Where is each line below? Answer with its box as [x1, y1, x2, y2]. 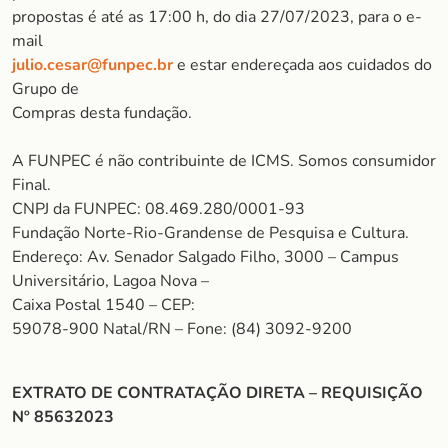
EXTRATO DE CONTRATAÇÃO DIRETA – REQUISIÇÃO [12, 382, 423, 404]
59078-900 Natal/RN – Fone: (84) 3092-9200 [12, 318, 352, 340]
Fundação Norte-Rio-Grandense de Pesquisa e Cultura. [12, 222, 409, 244]
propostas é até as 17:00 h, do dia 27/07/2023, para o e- [12, 6, 422, 28]
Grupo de [12, 78, 79, 100]
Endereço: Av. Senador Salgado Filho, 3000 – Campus [12, 246, 399, 268]
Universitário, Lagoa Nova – [12, 270, 209, 292]
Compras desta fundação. [12, 102, 192, 124]
